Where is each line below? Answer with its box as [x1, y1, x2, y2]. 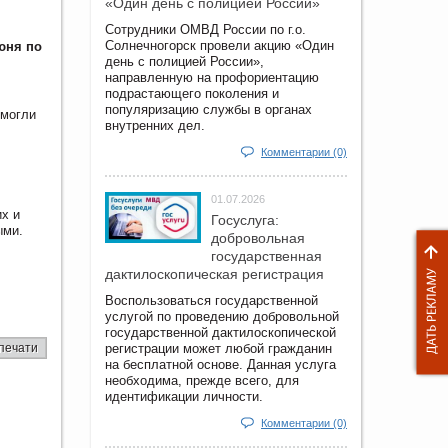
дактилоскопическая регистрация [105, 265, 324, 282]
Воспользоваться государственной [105, 292, 318, 308]
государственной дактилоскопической [105, 324, 336, 340]
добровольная [211, 229, 305, 246]
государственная [211, 247, 322, 264]
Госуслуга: [211, 211, 279, 228]
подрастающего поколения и [105, 85, 279, 101]
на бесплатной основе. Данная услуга [105, 356, 336, 372]
